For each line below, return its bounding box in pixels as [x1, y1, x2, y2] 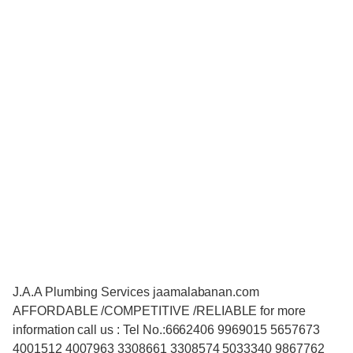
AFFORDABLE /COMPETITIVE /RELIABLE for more [13, 304, 306, 318]
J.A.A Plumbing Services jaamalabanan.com [13, 285, 260, 299]
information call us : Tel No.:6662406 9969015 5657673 [13, 323, 320, 337]
